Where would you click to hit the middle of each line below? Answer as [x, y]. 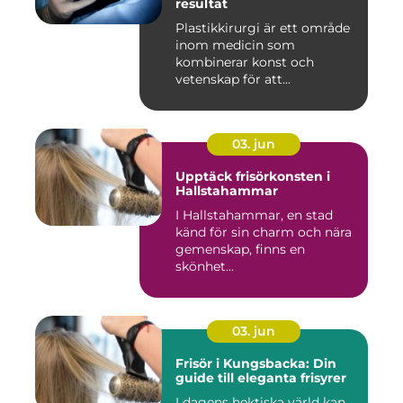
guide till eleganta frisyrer [261, 378]
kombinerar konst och [245, 63]
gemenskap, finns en [240, 250]
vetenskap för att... [233, 80]
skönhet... [205, 267]
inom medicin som [235, 45]
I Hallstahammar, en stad [254, 215]
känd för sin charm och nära [264, 233]
